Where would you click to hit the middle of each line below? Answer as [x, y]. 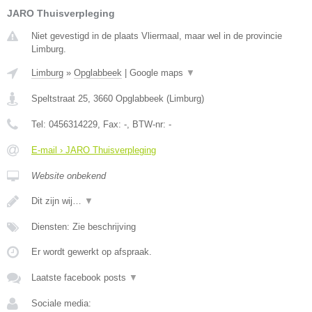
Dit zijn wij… [58, 201]
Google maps [158, 73]
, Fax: [111, 125]
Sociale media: [61, 304]
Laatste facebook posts [80, 278]
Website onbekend [69, 176]
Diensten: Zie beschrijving [84, 227]
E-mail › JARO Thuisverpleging [94, 150]
